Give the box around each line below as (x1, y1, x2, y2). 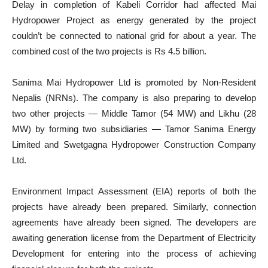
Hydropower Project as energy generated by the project (12, 15, 256, 25)
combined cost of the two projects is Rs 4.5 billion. (12, 46, 206, 56)
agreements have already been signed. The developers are (12, 217, 256, 227)
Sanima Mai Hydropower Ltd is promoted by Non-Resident (12, 77, 256, 87)
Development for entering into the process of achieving (12, 248, 256, 258)
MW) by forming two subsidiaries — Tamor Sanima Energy (12, 124, 256, 134)
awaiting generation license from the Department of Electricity (12, 233, 256, 243)
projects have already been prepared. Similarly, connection (12, 202, 256, 212)
